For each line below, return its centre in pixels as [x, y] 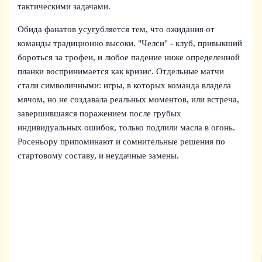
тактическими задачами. [64, 7]
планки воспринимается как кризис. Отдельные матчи [121, 71]
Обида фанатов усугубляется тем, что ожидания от [116, 29]
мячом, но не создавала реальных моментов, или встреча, [129, 99]
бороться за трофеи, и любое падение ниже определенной [129, 57]
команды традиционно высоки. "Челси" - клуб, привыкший [130, 43]
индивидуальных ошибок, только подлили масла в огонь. [127, 127]
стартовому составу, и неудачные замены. [99, 155]
